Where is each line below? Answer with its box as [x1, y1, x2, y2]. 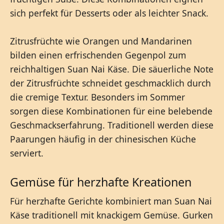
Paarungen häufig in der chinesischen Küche [10, 132, 196, 145]
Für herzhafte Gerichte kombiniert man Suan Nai [10, 194, 212, 207]
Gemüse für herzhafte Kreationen [10, 173, 191, 190]
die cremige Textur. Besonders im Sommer [10, 90, 185, 103]
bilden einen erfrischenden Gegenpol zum [10, 48, 186, 61]
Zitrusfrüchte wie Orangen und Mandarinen [10, 34, 192, 47]
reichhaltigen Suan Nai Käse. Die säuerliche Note [10, 62, 213, 75]
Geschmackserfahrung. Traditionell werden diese [10, 118, 213, 131]
